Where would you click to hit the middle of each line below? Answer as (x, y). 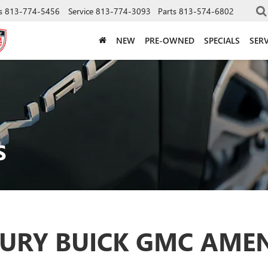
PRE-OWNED (170, 40)
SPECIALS (222, 40)
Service (81, 11)
